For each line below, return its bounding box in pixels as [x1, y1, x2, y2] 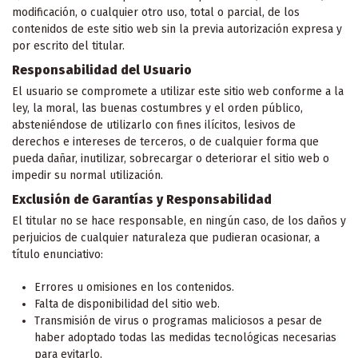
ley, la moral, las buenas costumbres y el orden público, [12, 101, 303, 115]
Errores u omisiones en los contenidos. [34, 280, 234, 294]
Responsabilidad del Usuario [12, 62, 192, 78]
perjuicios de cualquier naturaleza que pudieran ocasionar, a [12, 231, 320, 245]
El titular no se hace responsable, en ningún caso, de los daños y [12, 214, 346, 229]
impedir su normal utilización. [12, 168, 163, 182]
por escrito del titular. [12, 38, 125, 53]
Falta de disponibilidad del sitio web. [34, 296, 220, 311]
